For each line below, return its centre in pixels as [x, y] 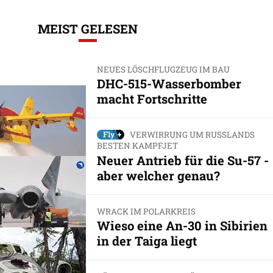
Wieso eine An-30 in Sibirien [182, 225]
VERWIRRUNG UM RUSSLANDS [192, 134]
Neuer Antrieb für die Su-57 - [183, 160]
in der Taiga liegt [147, 240]
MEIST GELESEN [88, 28]
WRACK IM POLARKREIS [146, 211]
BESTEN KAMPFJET [137, 146]
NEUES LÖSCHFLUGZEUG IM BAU [163, 69]
